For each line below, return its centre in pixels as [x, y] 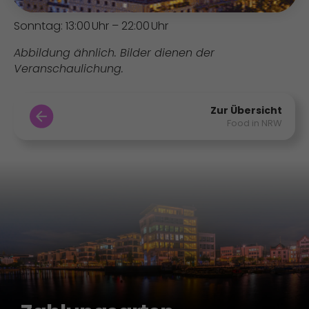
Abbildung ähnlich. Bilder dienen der [114, 53]
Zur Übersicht [246, 111]
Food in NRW [255, 123]
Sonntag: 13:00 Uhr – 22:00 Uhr [91, 26]
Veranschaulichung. [69, 69]
